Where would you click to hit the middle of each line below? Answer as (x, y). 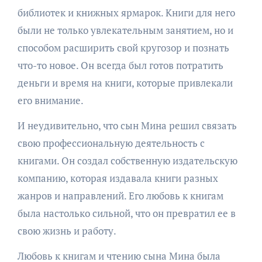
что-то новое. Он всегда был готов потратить (120, 65)
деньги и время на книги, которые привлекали (125, 83)
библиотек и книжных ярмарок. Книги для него (126, 13)
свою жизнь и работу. (67, 231)
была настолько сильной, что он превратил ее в (126, 213)
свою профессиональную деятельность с (111, 143)
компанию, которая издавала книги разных (118, 178)
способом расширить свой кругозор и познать (123, 48)
